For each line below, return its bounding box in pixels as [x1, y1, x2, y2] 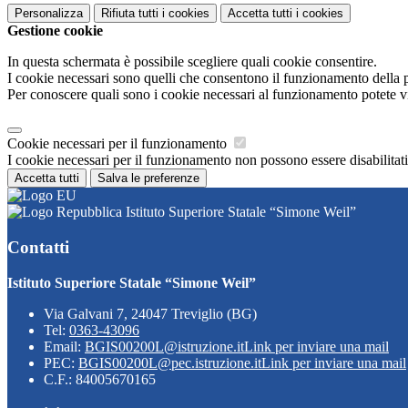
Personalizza [15, 6, 83, 21]
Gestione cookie [7, 23, 103, 39]
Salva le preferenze [97, 171, 199, 186]
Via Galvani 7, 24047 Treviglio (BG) [44, 305, 257, 321]
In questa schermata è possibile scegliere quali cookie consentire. [7, 54, 377, 70]
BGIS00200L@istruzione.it [85, 338, 244, 354]
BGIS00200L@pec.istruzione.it [78, 354, 261, 371]
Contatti [7, 237, 69, 257]
